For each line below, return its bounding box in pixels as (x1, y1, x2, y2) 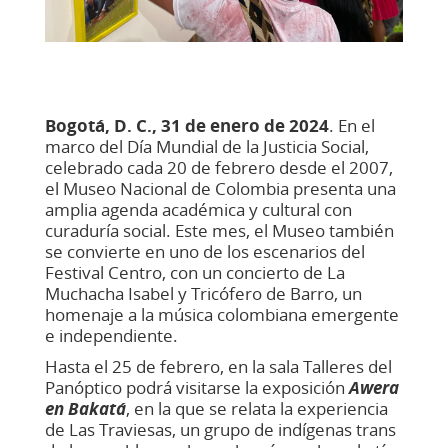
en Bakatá (44, 396, 126, 420)
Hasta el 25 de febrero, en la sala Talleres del (44, 354, 392, 378)
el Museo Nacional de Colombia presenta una (44, 176, 396, 200)
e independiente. (44, 323, 178, 347)
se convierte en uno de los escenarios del (44, 239, 365, 263)
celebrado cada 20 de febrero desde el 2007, (44, 155, 393, 179)
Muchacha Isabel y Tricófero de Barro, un (44, 281, 362, 305)
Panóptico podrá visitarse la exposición (44, 375, 349, 399)
